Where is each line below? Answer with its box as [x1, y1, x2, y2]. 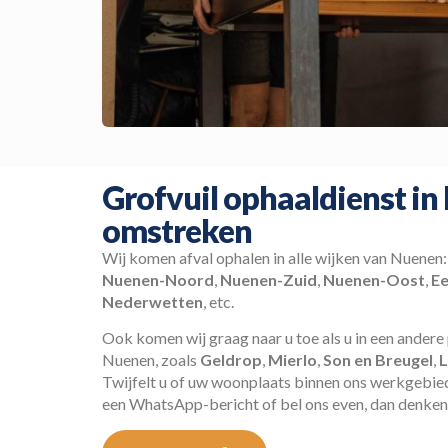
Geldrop [200, 350, 262, 370]
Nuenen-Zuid [220, 269, 317, 289]
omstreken [102, 210, 252, 250]
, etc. [203, 291, 234, 311]
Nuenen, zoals [102, 350, 200, 370]
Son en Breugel [323, 350, 433, 370]
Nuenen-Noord [102, 269, 214, 289]
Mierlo [268, 350, 317, 370]
